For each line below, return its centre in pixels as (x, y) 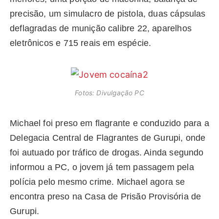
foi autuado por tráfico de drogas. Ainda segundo (107, 152)
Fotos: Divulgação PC (109, 93)
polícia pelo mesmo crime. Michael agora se (98, 182)
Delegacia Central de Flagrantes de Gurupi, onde (108, 138)
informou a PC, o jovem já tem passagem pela (102, 167)
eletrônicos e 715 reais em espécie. (81, 43)
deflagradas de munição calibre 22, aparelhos (101, 29)
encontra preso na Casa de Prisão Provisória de (106, 196)
